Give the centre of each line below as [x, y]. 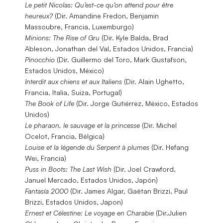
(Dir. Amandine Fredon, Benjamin [106, 15]
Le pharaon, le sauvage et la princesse [82, 125]
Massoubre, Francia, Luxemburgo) [79, 26]
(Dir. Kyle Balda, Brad [134, 37]
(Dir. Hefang [169, 147]
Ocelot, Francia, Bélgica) [65, 136]
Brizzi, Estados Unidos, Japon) [74, 202]
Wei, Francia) [46, 158]
